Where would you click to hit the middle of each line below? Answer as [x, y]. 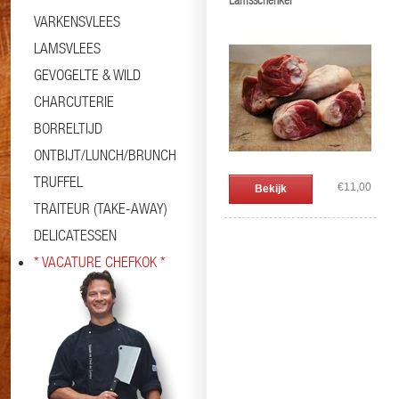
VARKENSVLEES [77, 21]
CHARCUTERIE [74, 102]
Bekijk [271, 189]
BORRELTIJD [68, 128]
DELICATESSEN [75, 235]
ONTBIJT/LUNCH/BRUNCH [105, 155]
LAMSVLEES [67, 48]
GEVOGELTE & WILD [87, 75]
